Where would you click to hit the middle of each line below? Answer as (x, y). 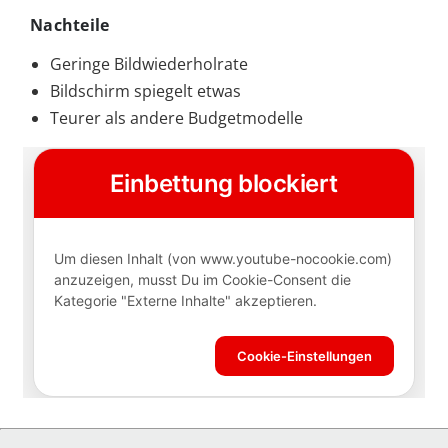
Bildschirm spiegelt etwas (145, 90)
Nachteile (70, 24)
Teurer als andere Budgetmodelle (176, 117)
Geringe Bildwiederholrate (149, 63)
